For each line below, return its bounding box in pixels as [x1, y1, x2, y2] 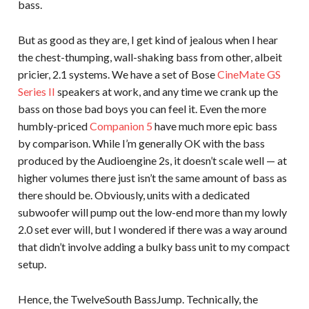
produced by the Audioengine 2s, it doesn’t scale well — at [17, 154, 287, 167]
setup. [17, 257, 46, 270]
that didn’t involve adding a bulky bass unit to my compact [17, 240, 290, 253]
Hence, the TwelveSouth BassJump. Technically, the [17, 292, 258, 306]
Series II [17, 85, 55, 98]
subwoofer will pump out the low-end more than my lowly [17, 206, 287, 219]
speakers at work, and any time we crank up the [54, 85, 278, 98]
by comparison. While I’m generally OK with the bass [17, 137, 265, 150]
